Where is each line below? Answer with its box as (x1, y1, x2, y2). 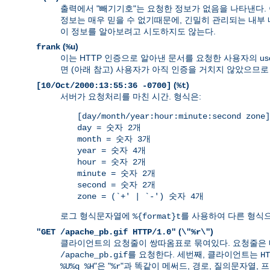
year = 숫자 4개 (77, 145, 146, 155)
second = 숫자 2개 (77, 180, 155, 190)
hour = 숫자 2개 (77, 157, 146, 167)
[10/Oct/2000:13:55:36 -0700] (36, 80, 171, 90)
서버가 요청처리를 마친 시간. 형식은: (60, 91, 201, 101)
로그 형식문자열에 (60, 210, 133, 221)
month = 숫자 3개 (77, 134, 151, 144)
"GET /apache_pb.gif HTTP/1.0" (36, 227, 176, 237)
